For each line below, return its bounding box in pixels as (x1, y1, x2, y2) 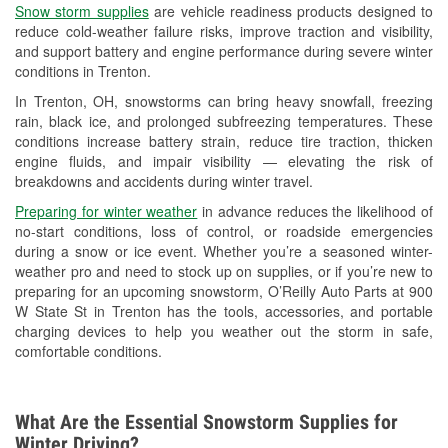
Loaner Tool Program (122, 122, 257, 143)
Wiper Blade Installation (122, 83, 271, 104)
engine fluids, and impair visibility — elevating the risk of (15, 151, 433, 172)
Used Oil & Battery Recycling (122, 5, 303, 26)
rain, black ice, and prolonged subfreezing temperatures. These (15, 111, 433, 132)
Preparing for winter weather (15, 201, 198, 222)
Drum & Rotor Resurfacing (122, 161, 289, 182)
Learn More (82, 275, 172, 299)
